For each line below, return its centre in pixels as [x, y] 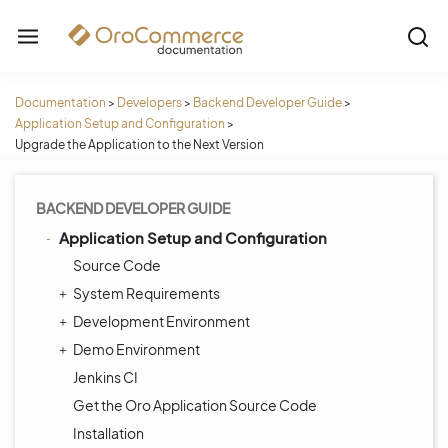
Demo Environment [136, 349]
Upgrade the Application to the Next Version [139, 144]
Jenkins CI [105, 377]
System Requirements [146, 293]
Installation [108, 433]
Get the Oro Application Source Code [195, 405]
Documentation [60, 102]
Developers [149, 102]
